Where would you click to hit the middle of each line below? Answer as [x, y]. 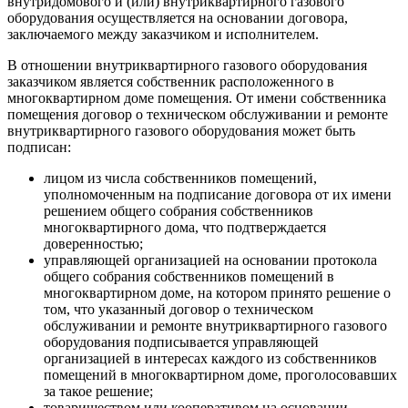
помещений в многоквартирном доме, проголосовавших [220, 374]
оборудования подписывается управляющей [181, 342]
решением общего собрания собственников [178, 210]
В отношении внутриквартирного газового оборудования [187, 65]
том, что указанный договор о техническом [178, 309]
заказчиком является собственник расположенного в [171, 81]
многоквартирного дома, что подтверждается [185, 227]
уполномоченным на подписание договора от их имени [218, 194]
